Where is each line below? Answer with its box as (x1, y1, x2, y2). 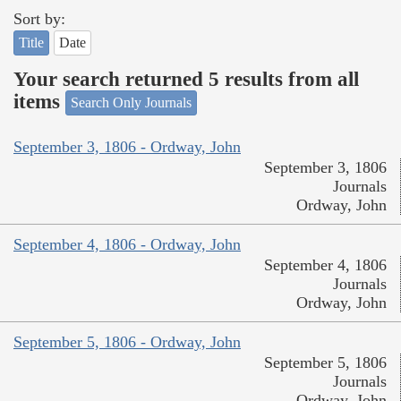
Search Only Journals (71, 95, 192, 111)
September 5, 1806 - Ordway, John (13, 332, 241, 351)
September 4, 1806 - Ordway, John (13, 235, 241, 253)
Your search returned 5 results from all (13, 67, 359, 90)
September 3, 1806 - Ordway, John (13, 137, 241, 156)
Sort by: (13, 10, 65, 29)
